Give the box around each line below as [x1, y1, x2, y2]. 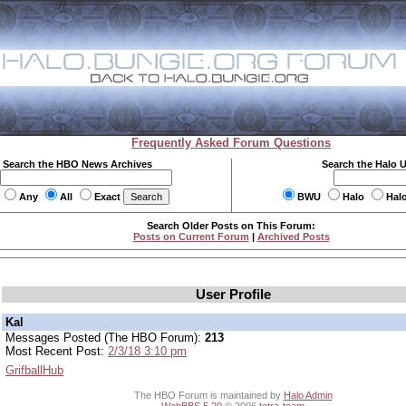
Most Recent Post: [5, 344, 108, 359]
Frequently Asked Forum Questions [131, 136, 331, 150]
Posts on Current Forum [132, 231, 249, 242]
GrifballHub [5, 363, 63, 378]
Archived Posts [256, 231, 330, 242]
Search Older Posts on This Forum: [147, 220, 315, 231]
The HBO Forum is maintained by [133, 389, 284, 401]
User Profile [195, 285, 271, 302]
